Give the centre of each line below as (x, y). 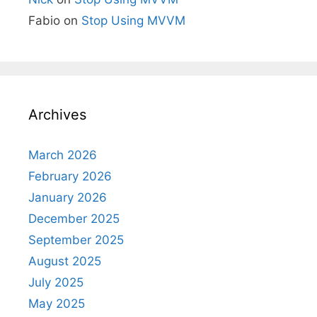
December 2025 (74, 218)
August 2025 (65, 261)
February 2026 (70, 176)
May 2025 (57, 303)
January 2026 (68, 197)
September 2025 (76, 240)
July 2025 (56, 282)
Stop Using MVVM (133, 20)
